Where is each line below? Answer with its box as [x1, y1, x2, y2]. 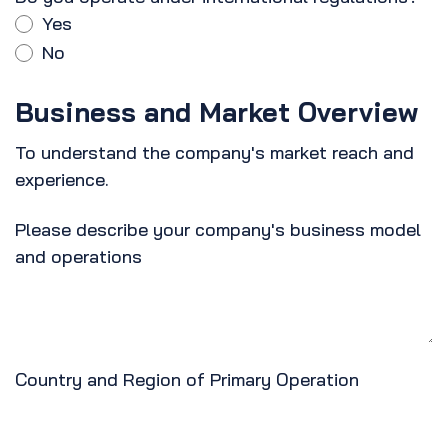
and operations [15, 245, 142, 269]
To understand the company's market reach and [15, 141, 414, 165]
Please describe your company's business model [15, 218, 421, 242]
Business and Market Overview [15, 95, 418, 130]
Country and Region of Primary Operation [15, 368, 359, 392]
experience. [15, 168, 109, 192]
